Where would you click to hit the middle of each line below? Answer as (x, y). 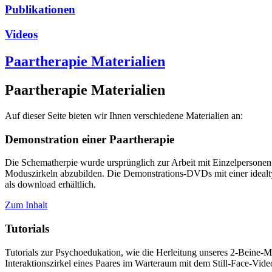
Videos (21, 35)
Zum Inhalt (26, 205)
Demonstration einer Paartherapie (90, 139)
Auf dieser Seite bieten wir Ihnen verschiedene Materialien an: (124, 115)
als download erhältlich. (50, 185)
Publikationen (40, 10)
